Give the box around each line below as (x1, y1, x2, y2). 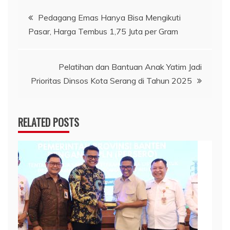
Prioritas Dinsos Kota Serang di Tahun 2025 (31, 75, 192, 86)
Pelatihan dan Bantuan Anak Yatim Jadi (59, 62, 202, 72)
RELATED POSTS (18, 114, 79, 130)
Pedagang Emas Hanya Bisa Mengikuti (38, 12, 181, 23)
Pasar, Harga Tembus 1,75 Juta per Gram (28, 26, 178, 37)
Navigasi (17, 2, 68, 26)
